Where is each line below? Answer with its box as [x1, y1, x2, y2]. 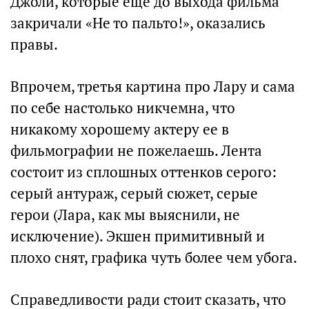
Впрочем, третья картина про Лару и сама [10, 77, 295, 97]
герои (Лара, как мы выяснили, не [10, 206, 240, 225]
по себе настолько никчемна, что [10, 99, 235, 118]
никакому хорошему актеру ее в [10, 120, 229, 139]
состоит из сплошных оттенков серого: [10, 163, 277, 182]
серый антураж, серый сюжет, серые [10, 184, 258, 203]
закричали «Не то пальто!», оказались [10, 14, 266, 33]
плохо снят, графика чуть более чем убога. [10, 248, 297, 268]
